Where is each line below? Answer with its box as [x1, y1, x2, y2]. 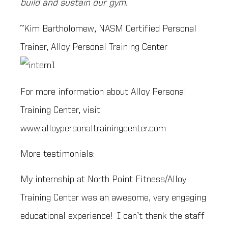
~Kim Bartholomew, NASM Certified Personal [20, 23, 196, 34]
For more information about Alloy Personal [20, 87, 186, 97]
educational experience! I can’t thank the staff [20, 211, 205, 222]
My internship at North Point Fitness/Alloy [20, 175, 186, 185]
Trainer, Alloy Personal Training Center [20, 42, 167, 52]
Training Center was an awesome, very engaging [20, 193, 206, 204]
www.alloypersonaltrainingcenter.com [20, 123, 166, 134]
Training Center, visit [20, 105, 100, 116]
